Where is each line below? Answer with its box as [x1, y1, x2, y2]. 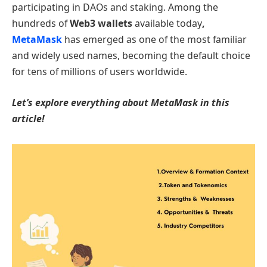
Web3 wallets [70, 17, 132, 30]
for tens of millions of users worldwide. [12, 65, 187, 78]
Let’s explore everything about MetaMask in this [12, 95, 229, 109]
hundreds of [12, 17, 70, 30]
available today [132, 17, 202, 30]
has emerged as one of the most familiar [62, 33, 247, 46]
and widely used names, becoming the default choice [12, 49, 250, 62]
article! [12, 111, 45, 125]
